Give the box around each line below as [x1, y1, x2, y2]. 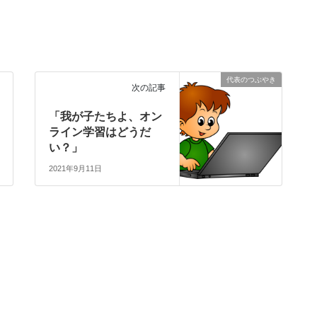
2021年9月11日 [49, 163, 103, 173]
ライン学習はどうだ [49, 126, 151, 139]
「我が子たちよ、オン [49, 110, 163, 123]
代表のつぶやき [226, 76, 276, 84]
